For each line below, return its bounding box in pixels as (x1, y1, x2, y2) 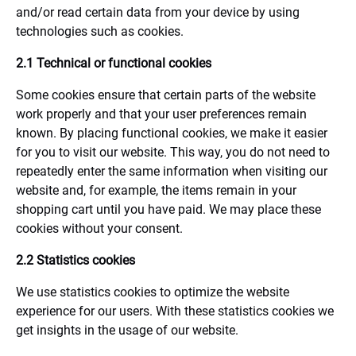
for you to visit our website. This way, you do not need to (16, 145, 330, 160)
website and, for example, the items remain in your (16, 183, 296, 198)
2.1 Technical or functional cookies (16, 56, 211, 71)
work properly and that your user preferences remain (16, 106, 307, 122)
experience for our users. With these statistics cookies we (16, 304, 334, 319)
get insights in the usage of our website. (16, 323, 238, 338)
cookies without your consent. (16, 221, 183, 236)
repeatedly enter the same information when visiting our (16, 164, 327, 179)
